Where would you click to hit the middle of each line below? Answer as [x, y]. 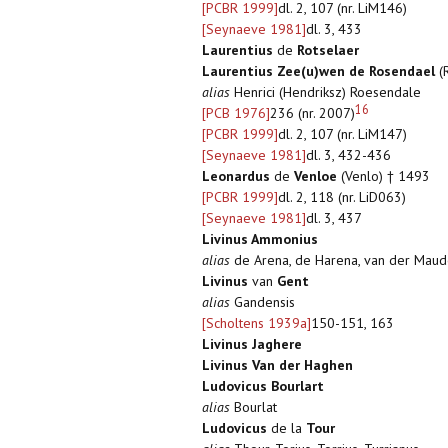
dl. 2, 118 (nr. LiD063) [342, 197]
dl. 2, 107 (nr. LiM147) [342, 134]
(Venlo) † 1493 [383, 176]
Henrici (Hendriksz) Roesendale [325, 92]
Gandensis [262, 302]
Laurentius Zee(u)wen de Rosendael [318, 71]
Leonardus [236, 176]
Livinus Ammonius [260, 239]
